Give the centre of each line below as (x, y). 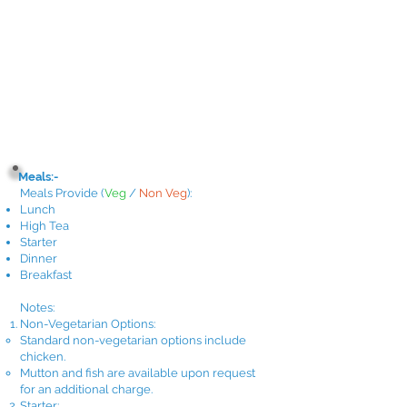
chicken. (43, 357)
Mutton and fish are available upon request (138, 373)
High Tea (45, 226)
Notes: (37, 308)
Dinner (39, 258)
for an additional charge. (86, 389)
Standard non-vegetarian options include (133, 340)
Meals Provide (60, 193)
